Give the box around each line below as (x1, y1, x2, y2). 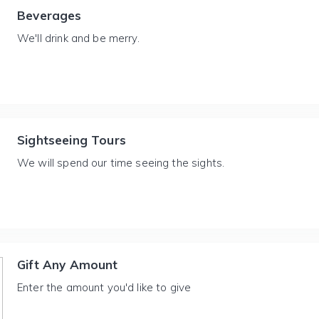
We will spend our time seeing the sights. (17, 156, 225, 169)
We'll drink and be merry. (17, 31, 140, 45)
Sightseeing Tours (17, 132, 126, 147)
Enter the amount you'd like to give (17, 281, 192, 294)
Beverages (17, 8, 82, 23)
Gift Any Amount (17, 257, 118, 272)
